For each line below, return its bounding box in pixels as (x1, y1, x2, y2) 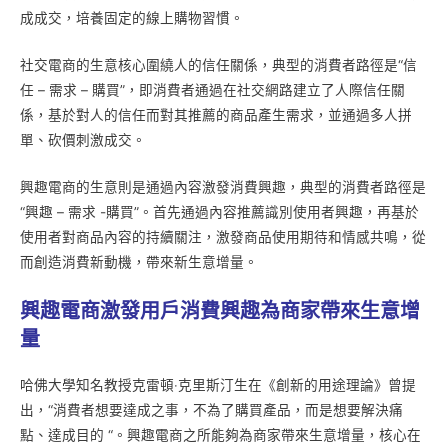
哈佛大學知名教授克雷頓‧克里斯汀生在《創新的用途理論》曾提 (20, 377, 416, 394)
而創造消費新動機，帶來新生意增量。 (20, 254, 258, 271)
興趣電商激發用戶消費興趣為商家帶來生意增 (20, 299, 420, 324)
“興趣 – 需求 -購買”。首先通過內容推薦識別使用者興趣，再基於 (20, 204, 419, 221)
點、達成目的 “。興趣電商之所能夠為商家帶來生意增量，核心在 (20, 427, 421, 444)
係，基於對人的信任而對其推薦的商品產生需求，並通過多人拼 (20, 107, 412, 124)
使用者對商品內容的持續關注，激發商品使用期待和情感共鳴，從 (20, 229, 426, 246)
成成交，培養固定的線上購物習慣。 (20, 10, 244, 27)
